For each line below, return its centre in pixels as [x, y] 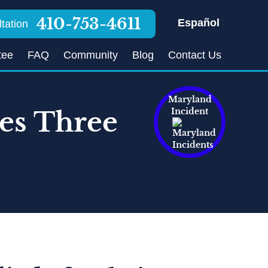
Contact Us [195, 55]
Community [91, 55]
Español [199, 23]
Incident [190, 111]
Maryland [190, 99]
